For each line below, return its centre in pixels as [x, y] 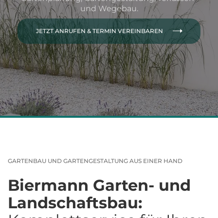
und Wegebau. [109, 8]
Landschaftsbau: [75, 203]
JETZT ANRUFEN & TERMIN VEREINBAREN [99, 31]
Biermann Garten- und [99, 185]
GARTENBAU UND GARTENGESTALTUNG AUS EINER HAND [95, 161]
